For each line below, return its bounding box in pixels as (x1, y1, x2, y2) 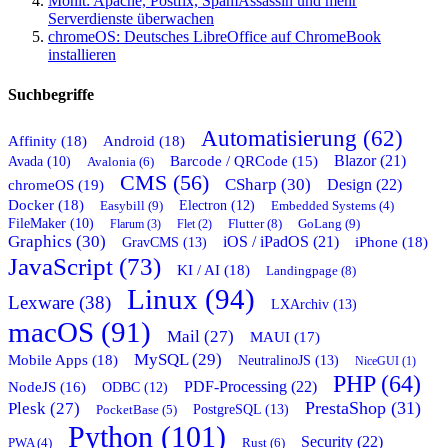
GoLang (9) (298, 215, 360, 231)
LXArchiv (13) (271, 295, 357, 312)
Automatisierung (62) (201, 124, 403, 151)
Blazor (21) (334, 151, 406, 169)
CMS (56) (120, 169, 209, 195)
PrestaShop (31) (305, 397, 421, 418)
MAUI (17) (250, 328, 320, 345)
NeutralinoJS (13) (238, 351, 339, 368)
